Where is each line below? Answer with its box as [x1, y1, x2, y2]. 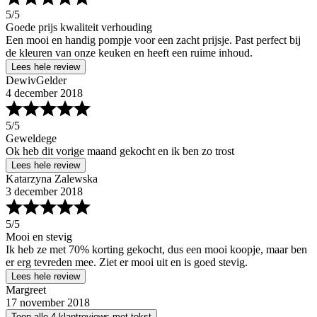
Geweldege [6, 132, 57, 144]
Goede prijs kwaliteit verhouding [6, 21, 152, 33]
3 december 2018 [6, 185, 83, 197]
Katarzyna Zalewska [6, 173, 98, 185]
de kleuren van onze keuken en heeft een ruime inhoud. [6, 47, 253, 59]
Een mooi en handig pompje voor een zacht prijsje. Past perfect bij [6, 34, 301, 46]
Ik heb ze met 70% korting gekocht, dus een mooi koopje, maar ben [6, 243, 307, 255]
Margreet [6, 284, 46, 296]
